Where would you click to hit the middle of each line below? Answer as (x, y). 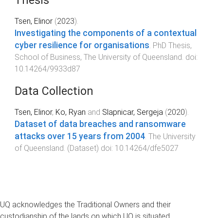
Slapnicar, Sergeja (133, 112)
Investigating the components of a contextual (106, 33)
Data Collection (54, 91)
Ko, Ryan (71, 112)
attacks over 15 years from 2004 (80, 136)
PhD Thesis (172, 45)
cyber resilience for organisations (82, 45)
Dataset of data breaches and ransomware (100, 124)
